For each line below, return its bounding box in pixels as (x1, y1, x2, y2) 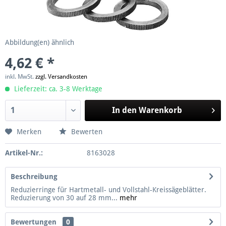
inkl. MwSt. (5, 73, 35, 80)
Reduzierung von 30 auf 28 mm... (11, 193, 118, 202)
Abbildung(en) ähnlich (5, 38, 74, 46)
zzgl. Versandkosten (35, 73, 87, 80)
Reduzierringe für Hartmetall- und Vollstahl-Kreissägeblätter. (11, 185, 206, 194)
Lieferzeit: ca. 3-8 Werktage (12, 84, 102, 93)
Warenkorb (138, 105, 182, 115)
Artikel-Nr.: (5, 148, 43, 157)
